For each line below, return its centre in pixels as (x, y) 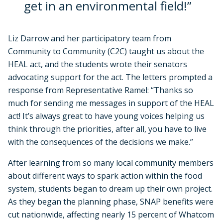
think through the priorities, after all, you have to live (107, 129)
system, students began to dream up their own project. (110, 188)
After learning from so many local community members (111, 163)
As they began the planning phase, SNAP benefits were (111, 201)
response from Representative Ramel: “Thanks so (101, 90)
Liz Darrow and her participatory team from (90, 38)
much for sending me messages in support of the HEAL (111, 103)
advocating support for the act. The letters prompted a (110, 77)
